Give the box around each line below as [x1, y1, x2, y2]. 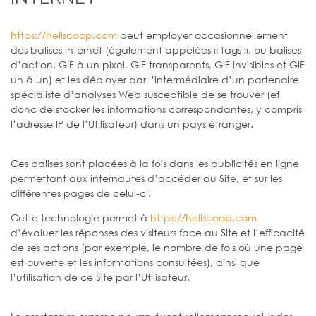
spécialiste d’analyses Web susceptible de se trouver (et [11, 87, 280, 101]
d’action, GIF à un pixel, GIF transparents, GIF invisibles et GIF [11, 57, 305, 71]
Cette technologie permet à [11, 210, 150, 224]
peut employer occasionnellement [117, 28, 288, 42]
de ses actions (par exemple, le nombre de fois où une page [11, 240, 303, 254]
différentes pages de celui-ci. [11, 186, 157, 200]
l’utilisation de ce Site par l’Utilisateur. [11, 269, 190, 284]
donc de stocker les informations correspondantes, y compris [11, 102, 302, 116]
